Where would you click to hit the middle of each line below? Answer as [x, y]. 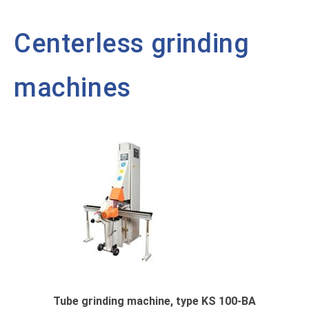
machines [72, 88]
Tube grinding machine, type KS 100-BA [154, 301]
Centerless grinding [132, 43]
